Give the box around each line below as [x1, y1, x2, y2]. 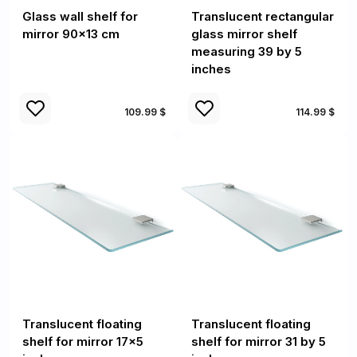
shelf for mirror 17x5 [22, 334, 143, 349]
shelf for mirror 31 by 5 [191, 334, 326, 349]
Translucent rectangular [191, 9, 334, 24]
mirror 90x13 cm [22, 26, 120, 41]
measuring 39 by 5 [191, 44, 302, 59]
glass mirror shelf [191, 26, 297, 41]
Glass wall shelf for [22, 9, 138, 24]
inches [191, 61, 231, 76]
